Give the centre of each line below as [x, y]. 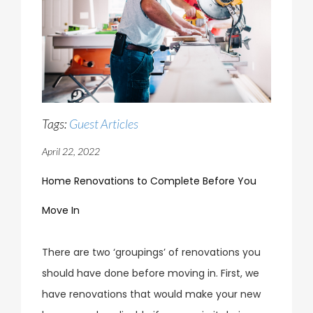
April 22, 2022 [71, 151]
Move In [61, 210]
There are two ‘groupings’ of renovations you [151, 252]
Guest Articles [104, 123]
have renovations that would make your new [151, 294]
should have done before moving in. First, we [151, 273]
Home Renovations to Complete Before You [149, 181]
